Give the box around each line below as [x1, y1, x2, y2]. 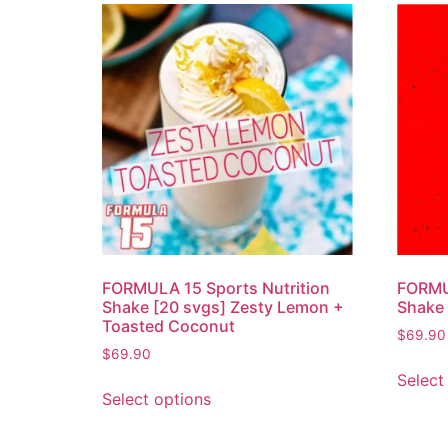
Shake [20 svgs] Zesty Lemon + [102, 297, 344, 318]
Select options [102, 389, 211, 410]
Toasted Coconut [102, 316, 235, 337]
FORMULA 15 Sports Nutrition [102, 278, 330, 299]
